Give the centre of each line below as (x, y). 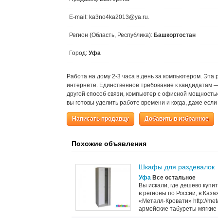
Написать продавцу (100, 119)
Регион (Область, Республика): (111, 35)
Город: (79, 53)
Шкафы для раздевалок (177, 167)
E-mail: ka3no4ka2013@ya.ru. (109, 17)
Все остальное (173, 178)
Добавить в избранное (177, 119)
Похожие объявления (109, 144)
